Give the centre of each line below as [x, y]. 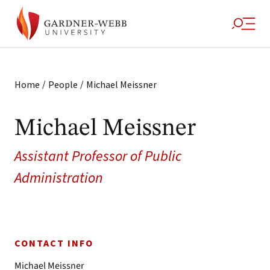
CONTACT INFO [54, 243]
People [63, 84]
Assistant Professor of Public [98, 156]
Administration [59, 178]
